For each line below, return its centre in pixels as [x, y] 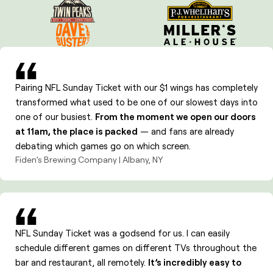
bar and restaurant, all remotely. [82, 262]
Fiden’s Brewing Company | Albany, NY [89, 159]
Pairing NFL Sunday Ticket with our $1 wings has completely [136, 87]
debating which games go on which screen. [103, 146]
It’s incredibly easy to [195, 262]
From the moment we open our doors [175, 117]
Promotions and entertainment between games [142, 22]
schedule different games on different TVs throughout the [136, 248]
